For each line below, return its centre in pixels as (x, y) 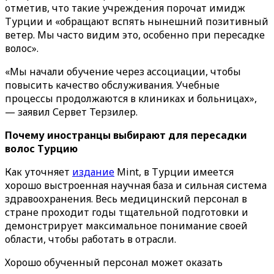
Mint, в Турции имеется (174, 172)
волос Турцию (41, 149)
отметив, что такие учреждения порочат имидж (125, 8)
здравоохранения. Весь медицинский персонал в (126, 199)
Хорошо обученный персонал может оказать (114, 262)
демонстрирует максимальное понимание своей (126, 226)
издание (93, 172)
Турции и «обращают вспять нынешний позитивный (137, 21)
